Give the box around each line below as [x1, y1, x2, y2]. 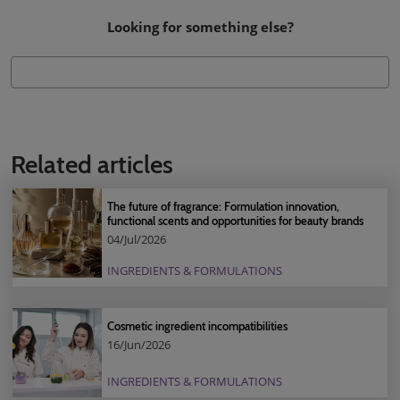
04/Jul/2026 [107, 231, 166, 247]
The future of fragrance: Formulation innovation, [107, 199, 339, 213]
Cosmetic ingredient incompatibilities [107, 319, 287, 333]
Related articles [11, 149, 173, 179]
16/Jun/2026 [107, 337, 171, 353]
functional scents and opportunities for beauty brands [107, 213, 363, 228]
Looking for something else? [106, 18, 294, 36]
